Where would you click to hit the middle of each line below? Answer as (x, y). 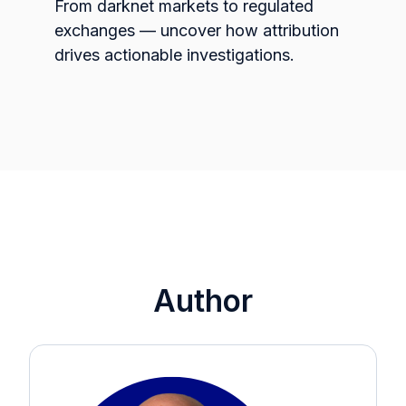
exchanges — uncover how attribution (197, 31)
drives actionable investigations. (174, 55)
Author (203, 301)
